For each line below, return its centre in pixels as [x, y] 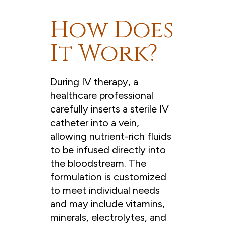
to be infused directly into [108, 150]
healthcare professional [102, 96]
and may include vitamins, [107, 204]
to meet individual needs [105, 191]
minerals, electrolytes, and [108, 218]
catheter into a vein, [95, 123]
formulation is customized [108, 177]
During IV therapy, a [94, 82]
